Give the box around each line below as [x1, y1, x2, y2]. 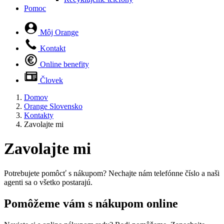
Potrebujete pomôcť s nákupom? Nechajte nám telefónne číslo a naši [4, 168, 219, 177]
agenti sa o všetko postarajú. [4, 177, 92, 186]
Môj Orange [38, 28, 78, 36]
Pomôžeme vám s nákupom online [4, 196, 178, 210]
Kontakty [24, 111, 53, 119]
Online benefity [38, 60, 89, 68]
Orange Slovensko [24, 102, 82, 110]
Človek [38, 76, 63, 84]
